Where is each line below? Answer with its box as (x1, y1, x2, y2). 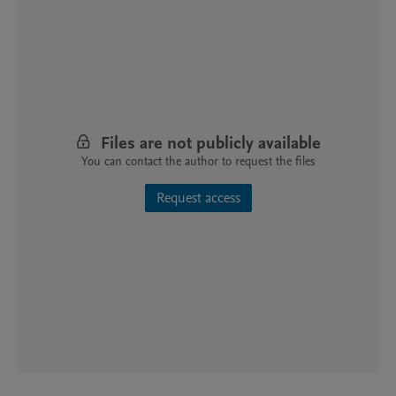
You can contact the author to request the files (80, 152, 316, 170)
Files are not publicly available (100, 131, 321, 155)
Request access (156, 187, 240, 208)
